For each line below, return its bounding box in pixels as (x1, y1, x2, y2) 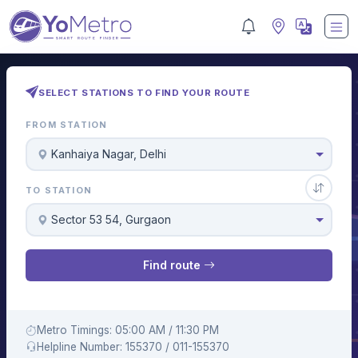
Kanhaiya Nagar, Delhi (51, 147, 167, 161)
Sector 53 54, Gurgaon (51, 213, 172, 227)
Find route (143, 258, 204, 272)
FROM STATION (26, 119, 108, 131)
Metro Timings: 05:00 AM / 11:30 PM (37, 323, 219, 336)
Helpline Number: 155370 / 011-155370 (37, 340, 229, 353)
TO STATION (26, 185, 92, 197)
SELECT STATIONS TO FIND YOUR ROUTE (38, 86, 250, 98)
